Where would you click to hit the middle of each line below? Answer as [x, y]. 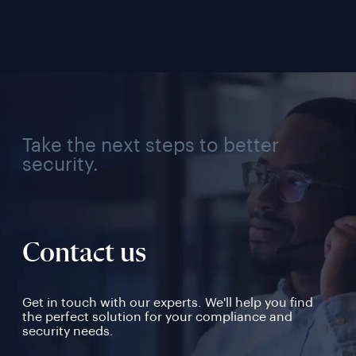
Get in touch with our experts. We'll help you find [168, 302]
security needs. [68, 331]
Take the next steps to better [151, 145]
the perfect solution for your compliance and [158, 317]
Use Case [93, 23]
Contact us [85, 253]
